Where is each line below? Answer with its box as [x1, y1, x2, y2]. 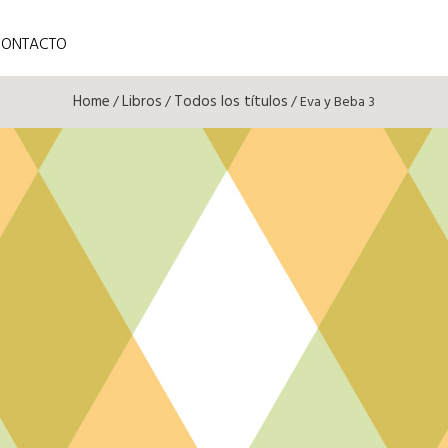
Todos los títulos [174, 90, 288, 114]
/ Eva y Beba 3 [288, 91, 375, 114]
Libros [122, 90, 162, 114]
